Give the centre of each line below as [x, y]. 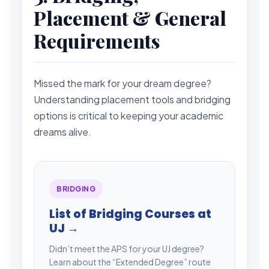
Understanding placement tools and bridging [132, 99]
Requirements [97, 40]
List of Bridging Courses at [130, 214]
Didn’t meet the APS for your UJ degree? [127, 248]
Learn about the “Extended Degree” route [130, 261]
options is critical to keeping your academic [128, 115]
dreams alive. [62, 131]
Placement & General [130, 17]
